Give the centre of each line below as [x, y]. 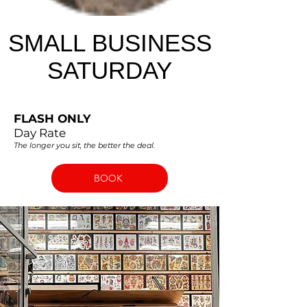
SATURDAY [110, 70]
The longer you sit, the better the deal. [84, 145]
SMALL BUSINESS [110, 42]
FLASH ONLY [52, 118]
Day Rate [40, 133]
